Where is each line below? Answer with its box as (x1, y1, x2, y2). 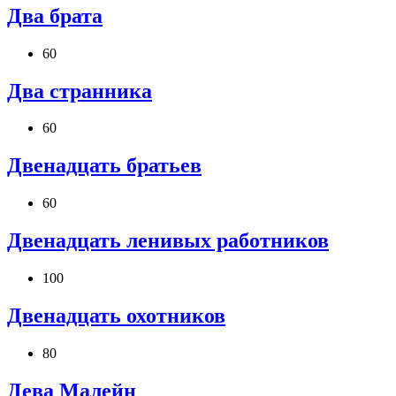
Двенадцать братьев (7, 154, 202, 178)
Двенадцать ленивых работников (7, 229, 329, 253)
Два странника (7, 79, 152, 103)
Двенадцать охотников (7, 303, 225, 327)
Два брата (7, 4, 103, 27)
